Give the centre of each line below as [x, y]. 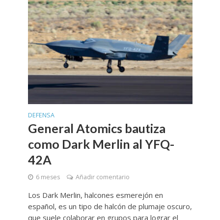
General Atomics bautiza [96, 128]
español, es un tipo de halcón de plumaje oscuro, [110, 206]
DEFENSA [41, 115]
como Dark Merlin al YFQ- [101, 144]
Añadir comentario [102, 177]
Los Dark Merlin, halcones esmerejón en [95, 195]
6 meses [48, 177]
